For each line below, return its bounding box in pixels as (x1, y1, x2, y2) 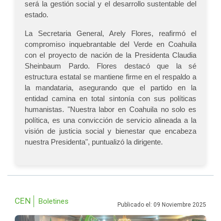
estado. (25, 10, 48, 19)
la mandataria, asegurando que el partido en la (25, 83, 196, 92)
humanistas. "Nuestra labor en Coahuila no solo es (25, 105, 196, 114)
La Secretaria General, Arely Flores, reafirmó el (25, 29, 196, 38)
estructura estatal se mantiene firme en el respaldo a (25, 73, 196, 81)
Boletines (38, 197, 69, 206)
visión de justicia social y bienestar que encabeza (25, 127, 196, 136)
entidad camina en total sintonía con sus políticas (25, 94, 196, 103)
